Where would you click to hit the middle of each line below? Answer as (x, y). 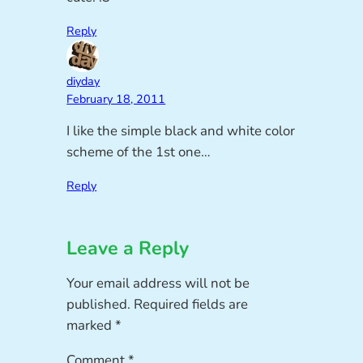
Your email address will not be (158, 284)
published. (99, 305)
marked (91, 326)
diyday (83, 81)
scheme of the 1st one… (139, 152)
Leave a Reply (128, 249)
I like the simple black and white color (181, 131)
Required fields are (191, 305)
